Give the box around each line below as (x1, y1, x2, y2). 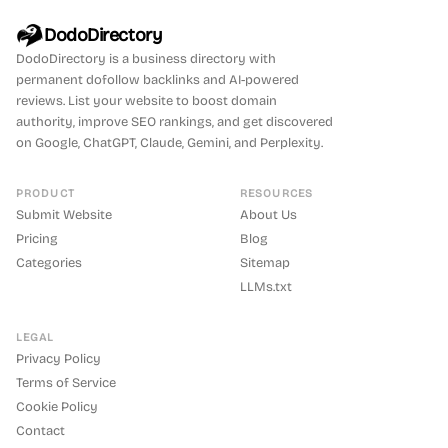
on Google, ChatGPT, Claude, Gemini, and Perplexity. (16, 135, 323, 151)
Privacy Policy (16, 351, 101, 367)
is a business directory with (106, 51, 276, 67)
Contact (16, 423, 65, 439)
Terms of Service (16, 375, 116, 391)
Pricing (16, 231, 58, 247)
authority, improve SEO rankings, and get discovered (16, 114, 333, 130)
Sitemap (240, 255, 290, 271)
